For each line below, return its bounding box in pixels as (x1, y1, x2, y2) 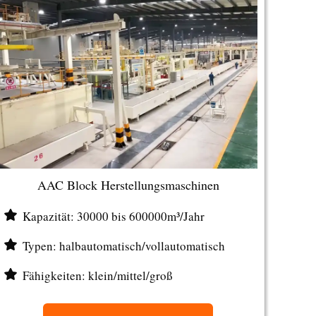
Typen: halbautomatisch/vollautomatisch (23, 238, 226, 254)
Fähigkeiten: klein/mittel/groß (23, 267, 174, 284)
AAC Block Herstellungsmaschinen (37, 176, 219, 193)
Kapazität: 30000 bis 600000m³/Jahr (23, 208, 205, 224)
